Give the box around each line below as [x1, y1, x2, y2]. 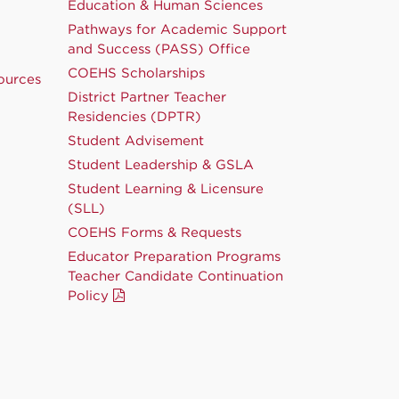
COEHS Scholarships [68, 65, 205, 82]
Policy [68, 288, 113, 305]
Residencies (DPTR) [68, 109, 201, 126]
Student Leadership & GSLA [68, 157, 254, 174]
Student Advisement [68, 133, 204, 150]
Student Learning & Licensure [68, 181, 264, 198]
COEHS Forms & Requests [68, 224, 241, 241]
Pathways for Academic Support [68, 21, 287, 38]
